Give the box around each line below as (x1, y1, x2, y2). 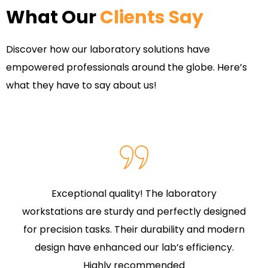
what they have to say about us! (6, 78, 157, 93)
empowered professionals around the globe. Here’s (6, 60, 247, 75)
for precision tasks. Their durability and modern (23, 223, 245, 237)
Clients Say (100, 5, 203, 31)
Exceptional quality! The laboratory (51, 187, 217, 201)
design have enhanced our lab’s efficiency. (34, 240, 234, 255)
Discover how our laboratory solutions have (6, 42, 210, 57)
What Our (6, 5, 100, 31)
